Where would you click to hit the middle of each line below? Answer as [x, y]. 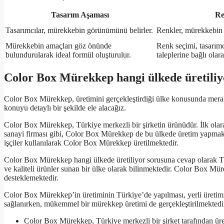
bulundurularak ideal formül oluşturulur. [68, 55]
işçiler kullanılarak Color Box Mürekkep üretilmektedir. [91, 143]
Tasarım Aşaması [80, 15]
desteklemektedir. [31, 178]
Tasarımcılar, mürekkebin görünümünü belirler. [79, 30]
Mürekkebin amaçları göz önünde [58, 46]
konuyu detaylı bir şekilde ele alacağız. [65, 108]
